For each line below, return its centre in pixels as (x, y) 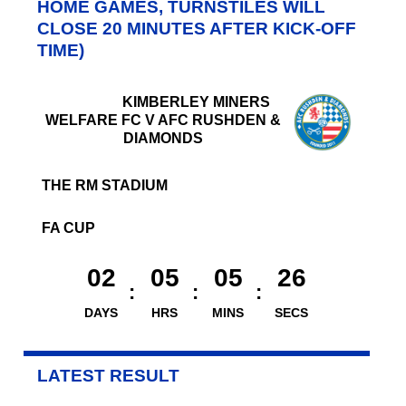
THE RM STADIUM (104, 185)
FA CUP (68, 227)
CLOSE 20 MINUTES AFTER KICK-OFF (196, 28)
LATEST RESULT (108, 375)
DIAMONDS (163, 138)
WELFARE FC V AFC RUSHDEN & (163, 120)
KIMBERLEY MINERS (197, 101)
